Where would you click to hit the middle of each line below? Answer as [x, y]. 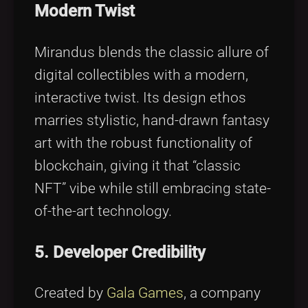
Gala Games [145, 293]
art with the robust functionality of [143, 143]
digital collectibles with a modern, [141, 75]
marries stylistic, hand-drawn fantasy [152, 120]
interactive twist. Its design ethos [140, 97]
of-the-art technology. [103, 211]
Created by [70, 293]
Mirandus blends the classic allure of [152, 52]
